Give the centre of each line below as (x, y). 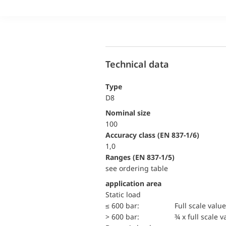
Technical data (137, 64)
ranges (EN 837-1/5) (142, 157)
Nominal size (131, 113)
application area (133, 183)
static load (125, 194)
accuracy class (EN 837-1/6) (155, 135)
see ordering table (137, 168)
